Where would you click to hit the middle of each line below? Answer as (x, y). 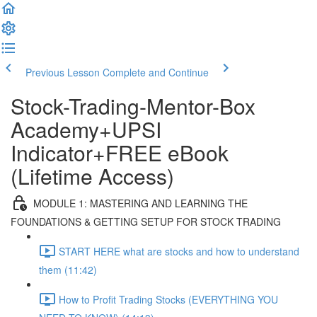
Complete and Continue (156, 72)
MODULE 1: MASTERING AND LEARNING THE (140, 203)
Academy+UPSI (86, 129)
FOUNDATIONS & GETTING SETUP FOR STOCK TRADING (146, 221)
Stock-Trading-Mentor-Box (133, 106)
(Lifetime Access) (92, 176)
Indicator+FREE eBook (120, 152)
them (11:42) (68, 270)
